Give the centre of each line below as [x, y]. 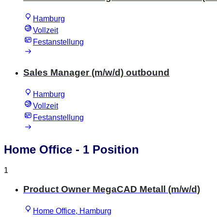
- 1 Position [106, 150]
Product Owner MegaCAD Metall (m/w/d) [112, 189]
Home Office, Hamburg [72, 211]
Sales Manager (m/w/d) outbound [96, 72]
